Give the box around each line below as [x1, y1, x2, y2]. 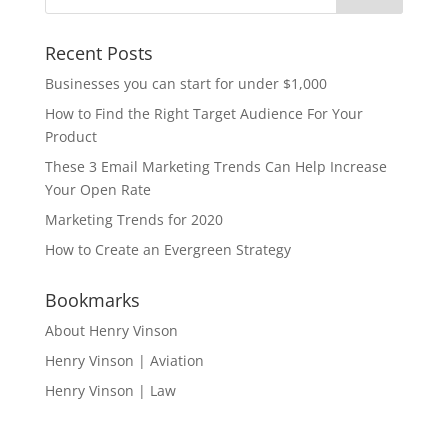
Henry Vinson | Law [44, 381, 176, 400]
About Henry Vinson [44, 321, 178, 340]
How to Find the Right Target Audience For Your [44, 104, 363, 123]
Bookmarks [44, 288, 140, 312]
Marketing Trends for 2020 [44, 210, 223, 229]
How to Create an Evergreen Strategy [44, 240, 291, 259]
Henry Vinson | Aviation [44, 351, 204, 370]
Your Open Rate [44, 180, 151, 199]
